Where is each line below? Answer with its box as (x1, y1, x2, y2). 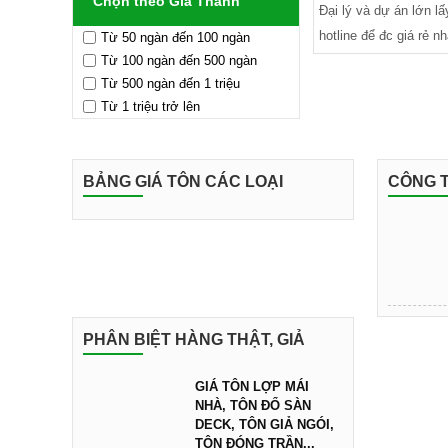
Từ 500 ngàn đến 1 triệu (101, 76, 240, 91)
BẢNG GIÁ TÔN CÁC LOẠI (83, 173, 283, 190)
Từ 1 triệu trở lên (101, 99, 200, 114)
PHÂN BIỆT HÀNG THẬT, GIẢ (83, 331, 305, 348)
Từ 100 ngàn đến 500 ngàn (101, 53, 257, 68)
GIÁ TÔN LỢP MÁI (195, 379, 309, 394)
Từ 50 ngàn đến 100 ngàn (101, 30, 250, 45)
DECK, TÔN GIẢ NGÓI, (195, 417, 334, 432)
